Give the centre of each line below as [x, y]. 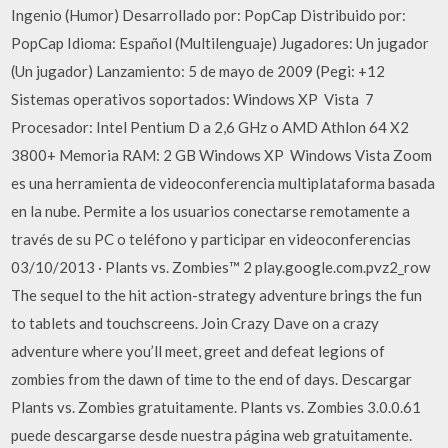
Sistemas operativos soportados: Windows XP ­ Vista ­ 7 [193, 99]
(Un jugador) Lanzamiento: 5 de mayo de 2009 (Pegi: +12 [198, 71]
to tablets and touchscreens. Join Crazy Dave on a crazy [195, 323]
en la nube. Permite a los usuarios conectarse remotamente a [211, 211]
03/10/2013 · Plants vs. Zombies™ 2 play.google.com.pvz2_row [221, 267]
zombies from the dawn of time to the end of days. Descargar [212, 379]
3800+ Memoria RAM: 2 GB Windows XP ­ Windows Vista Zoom [222, 155]
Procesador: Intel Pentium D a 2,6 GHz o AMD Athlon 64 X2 [210, 127]
